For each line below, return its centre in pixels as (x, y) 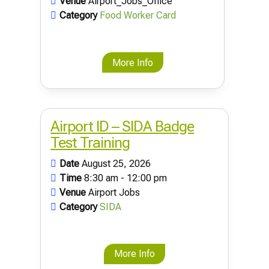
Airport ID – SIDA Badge (122, 126)
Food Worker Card (138, 16)
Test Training (90, 142)
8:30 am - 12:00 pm (126, 178)
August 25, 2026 (116, 163)
